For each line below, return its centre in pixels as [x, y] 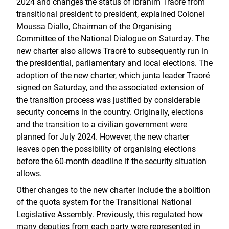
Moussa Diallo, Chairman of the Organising [94, 26]
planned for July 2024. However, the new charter [103, 137]
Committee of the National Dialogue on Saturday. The [113, 39]
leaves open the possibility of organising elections [106, 149]
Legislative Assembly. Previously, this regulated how [110, 214]
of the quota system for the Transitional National [104, 202]
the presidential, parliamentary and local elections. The [114, 63]
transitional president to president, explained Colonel [110, 14]
